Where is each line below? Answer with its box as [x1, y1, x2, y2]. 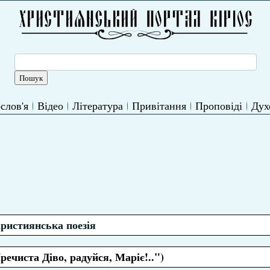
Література [72, 98, 123, 113]
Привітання [131, 98, 186, 113]
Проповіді [195, 98, 242, 113]
